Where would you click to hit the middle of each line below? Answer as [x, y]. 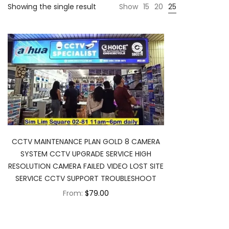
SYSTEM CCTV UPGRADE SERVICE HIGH [86, 154]
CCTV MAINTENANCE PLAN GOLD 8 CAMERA [86, 142]
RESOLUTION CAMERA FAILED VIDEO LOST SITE [86, 166]
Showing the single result [52, 7]
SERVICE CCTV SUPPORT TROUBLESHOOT [86, 179]
